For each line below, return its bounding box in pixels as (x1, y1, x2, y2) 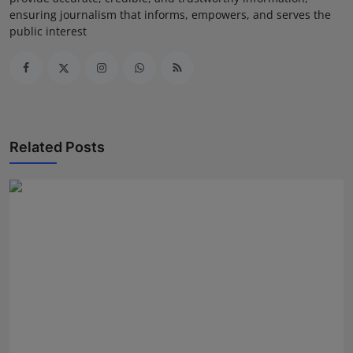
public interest (9, 23, 87, 39)
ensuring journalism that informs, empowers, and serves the (9, 6, 331, 22)
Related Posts (9, 138, 105, 155)
